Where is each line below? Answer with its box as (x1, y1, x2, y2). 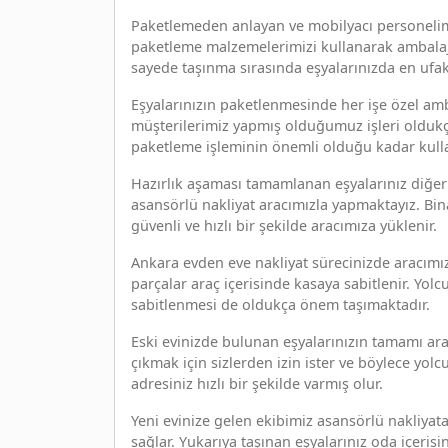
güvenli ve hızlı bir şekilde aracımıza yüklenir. (131, 215, 437, 235)
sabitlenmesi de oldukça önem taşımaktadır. (131, 294, 430, 314)
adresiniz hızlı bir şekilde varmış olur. (131, 373, 383, 393)
